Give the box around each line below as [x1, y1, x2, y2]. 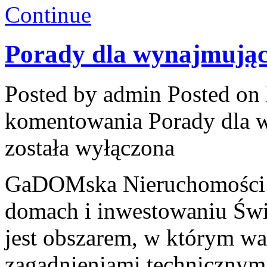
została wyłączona [5, 135, 175, 161]
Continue [5, 1, 91, 27]
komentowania [5, 108, 148, 134]
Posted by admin [5, 81, 167, 107]
